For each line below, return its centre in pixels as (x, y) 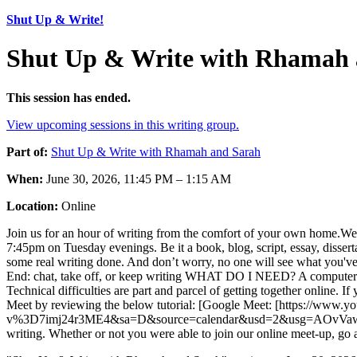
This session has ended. (69, 97)
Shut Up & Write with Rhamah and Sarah (156, 151)
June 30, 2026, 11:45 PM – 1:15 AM (137, 178)
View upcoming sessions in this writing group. (123, 124)
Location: (32, 206)
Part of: (27, 151)
